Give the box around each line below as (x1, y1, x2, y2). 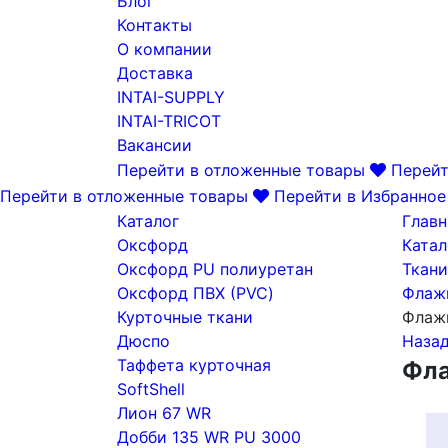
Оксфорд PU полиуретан (117, 259, 313, 279)
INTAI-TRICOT (117, 111, 221, 131)
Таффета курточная (117, 355, 271, 375)
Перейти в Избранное (274, 186, 446, 206)
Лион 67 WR (117, 403, 211, 423)
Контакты (117, 15, 192, 35)
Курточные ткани (117, 307, 253, 327)
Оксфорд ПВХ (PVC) (117, 283, 274, 303)
